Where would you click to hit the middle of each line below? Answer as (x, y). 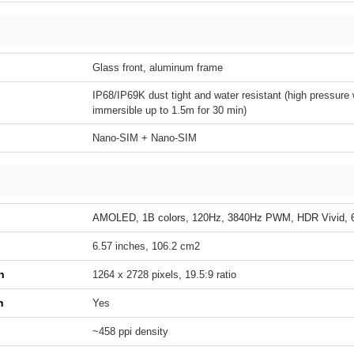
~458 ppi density (130, 331)
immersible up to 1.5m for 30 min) (169, 110)
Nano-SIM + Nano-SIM (145, 138)
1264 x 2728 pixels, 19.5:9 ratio (164, 275)
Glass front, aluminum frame (158, 68)
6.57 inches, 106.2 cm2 (146, 246)
